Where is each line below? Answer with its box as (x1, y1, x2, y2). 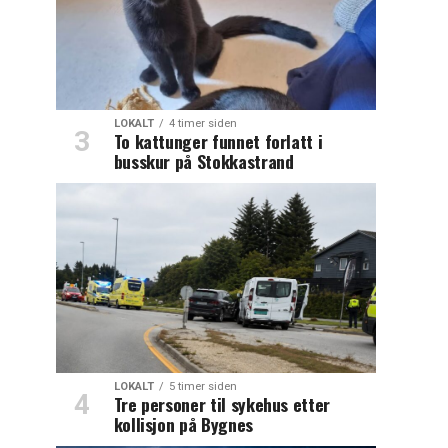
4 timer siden (168, 117, 237, 131)
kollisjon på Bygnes (113, 411, 253, 438)
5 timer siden (168, 380, 237, 394)
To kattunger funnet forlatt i (113, 128, 323, 155)
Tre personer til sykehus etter (113, 391, 331, 418)
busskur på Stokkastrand (113, 148, 294, 175)
